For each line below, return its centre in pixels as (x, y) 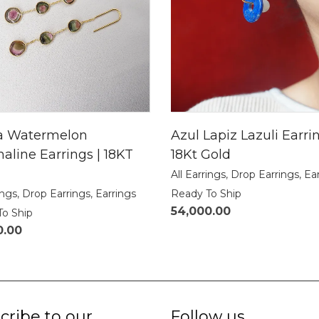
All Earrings (198, 175)
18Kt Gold (201, 155)
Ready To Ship (206, 194)
